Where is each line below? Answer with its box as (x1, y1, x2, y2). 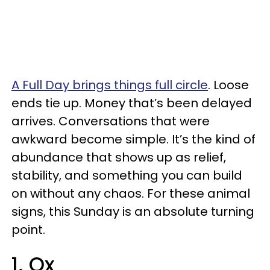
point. (11, 221, 45, 238)
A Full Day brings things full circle (11, 77, 208, 93)
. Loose (208, 77, 249, 93)
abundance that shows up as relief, (11, 149, 226, 166)
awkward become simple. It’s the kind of (11, 131, 256, 148)
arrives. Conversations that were (11, 113, 210, 130)
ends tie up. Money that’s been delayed (11, 95, 252, 111)
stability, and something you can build (11, 167, 242, 184)
